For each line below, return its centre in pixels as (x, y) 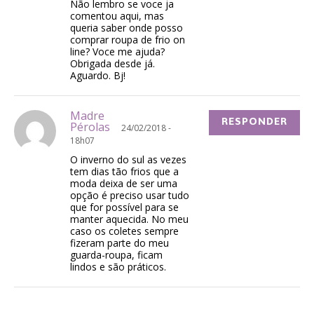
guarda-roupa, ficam (116, 255)
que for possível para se (124, 207)
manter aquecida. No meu (129, 219)
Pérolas (90, 127)
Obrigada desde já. (112, 64)
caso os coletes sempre (124, 231)
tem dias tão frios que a (124, 172)
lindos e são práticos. (118, 267)
